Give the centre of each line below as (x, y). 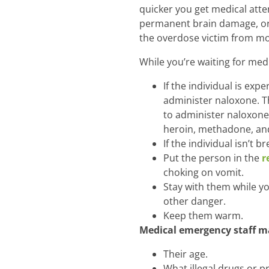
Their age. (186, 254)
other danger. (195, 201)
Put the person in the (213, 158)
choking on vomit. (204, 173)
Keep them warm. (203, 216)
